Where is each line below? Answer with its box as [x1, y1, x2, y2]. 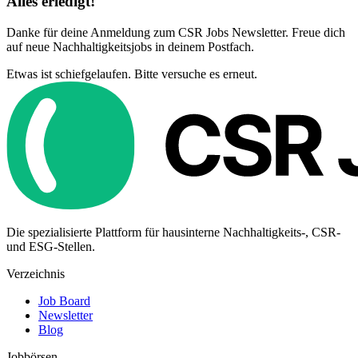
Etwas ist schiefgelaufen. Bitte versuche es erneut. [6, 66, 257, 81]
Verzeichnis [6, 266, 65, 280]
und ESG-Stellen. [6, 239, 95, 253]
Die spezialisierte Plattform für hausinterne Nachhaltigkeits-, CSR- [6, 225, 340, 239]
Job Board [38, 293, 90, 308]
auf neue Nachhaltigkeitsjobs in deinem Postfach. [6, 39, 254, 54]
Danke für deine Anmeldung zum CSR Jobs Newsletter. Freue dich [6, 25, 345, 39]
